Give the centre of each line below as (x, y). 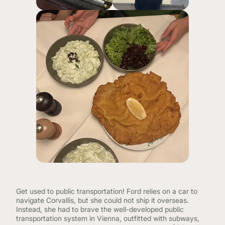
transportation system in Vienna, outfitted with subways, (108, 218)
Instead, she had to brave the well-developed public (100, 209)
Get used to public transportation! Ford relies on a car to (107, 191)
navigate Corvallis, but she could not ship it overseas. (102, 200)
